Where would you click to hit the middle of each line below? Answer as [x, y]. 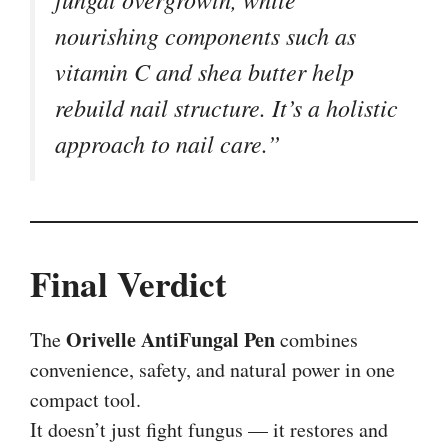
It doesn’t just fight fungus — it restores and [209, 429]
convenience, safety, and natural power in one [212, 369]
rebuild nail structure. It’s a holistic [226, 106]
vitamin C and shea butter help [204, 70]
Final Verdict [128, 283]
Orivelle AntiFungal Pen [170, 339]
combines [316, 339]
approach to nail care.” [167, 142]
